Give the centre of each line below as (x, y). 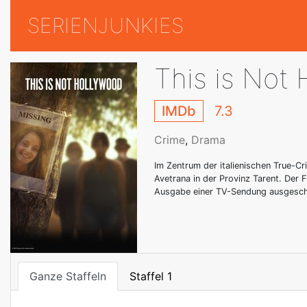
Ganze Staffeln (68, 277)
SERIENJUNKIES (106, 26)
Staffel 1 (151, 277)
